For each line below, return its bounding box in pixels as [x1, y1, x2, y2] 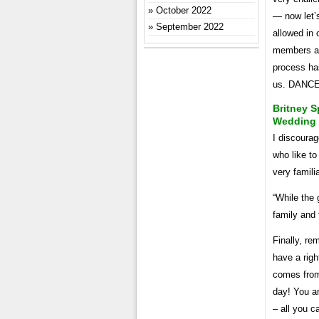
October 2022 [156, 5, 211, 16]
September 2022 [156, 21, 224, 32]
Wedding [273, 115, 316, 127]
